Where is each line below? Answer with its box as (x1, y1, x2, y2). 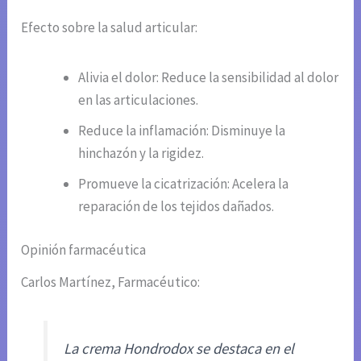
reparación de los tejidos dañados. (78, 197, 275, 216)
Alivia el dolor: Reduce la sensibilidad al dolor (78, 68, 339, 87)
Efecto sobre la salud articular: (21, 19, 198, 37)
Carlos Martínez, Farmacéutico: (21, 272, 201, 291)
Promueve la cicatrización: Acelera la (78, 175, 289, 193)
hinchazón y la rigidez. (78, 144, 205, 163)
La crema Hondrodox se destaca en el (64, 338, 295, 358)
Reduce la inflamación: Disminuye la (78, 122, 286, 140)
